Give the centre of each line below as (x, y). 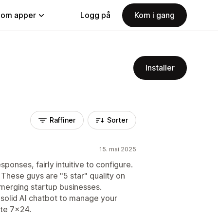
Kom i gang (154, 15)
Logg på (95, 15)
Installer (160, 68)
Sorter (118, 120)
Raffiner (63, 120)
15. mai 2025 (118, 149)
